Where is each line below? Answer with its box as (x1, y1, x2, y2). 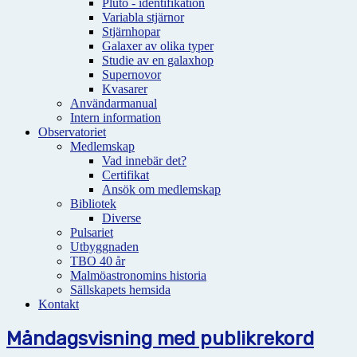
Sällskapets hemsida (70, 283, 171, 296)
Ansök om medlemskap (102, 182, 221, 196)
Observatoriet (38, 125, 106, 139)
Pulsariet (70, 226, 113, 239)
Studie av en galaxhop (102, 53, 214, 67)
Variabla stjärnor (102, 10, 184, 24)
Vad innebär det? (102, 154, 186, 167)
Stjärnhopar (102, 25, 160, 38)
